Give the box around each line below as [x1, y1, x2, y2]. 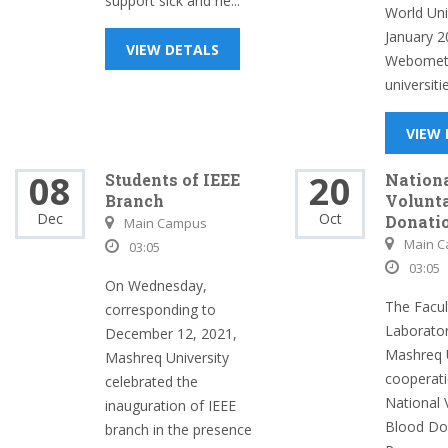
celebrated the [105, 372, 198, 391]
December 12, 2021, [105, 324, 237, 343]
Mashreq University [105, 348, 229, 367]
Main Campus [124, 214, 207, 232]
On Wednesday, [105, 276, 207, 295]
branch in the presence [105, 420, 252, 439]
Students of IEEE [105, 169, 240, 190]
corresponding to [105, 300, 216, 319]
